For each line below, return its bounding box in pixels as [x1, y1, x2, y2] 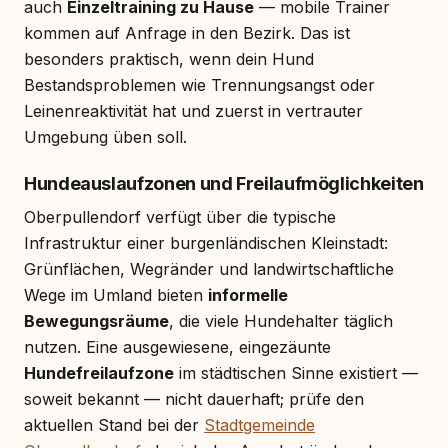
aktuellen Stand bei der [24, 414, 204, 435]
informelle [208, 284, 288, 305]
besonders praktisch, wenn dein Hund [24, 48, 314, 69]
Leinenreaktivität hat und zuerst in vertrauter [24, 100, 363, 121]
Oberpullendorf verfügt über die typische [24, 206, 336, 227]
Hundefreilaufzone [24, 362, 174, 383]
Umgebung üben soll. [24, 126, 187, 147]
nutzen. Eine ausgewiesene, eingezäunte [24, 336, 331, 357]
